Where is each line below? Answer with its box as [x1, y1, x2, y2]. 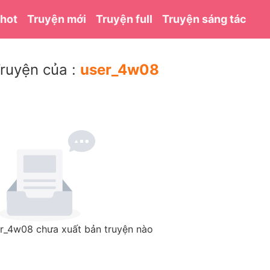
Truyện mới [27, 13, 87, 25]
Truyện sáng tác [162, 13, 247, 25]
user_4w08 [80, 61, 159, 78]
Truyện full [96, 13, 153, 25]
